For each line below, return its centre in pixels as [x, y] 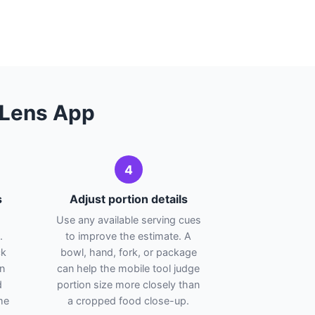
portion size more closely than [128, 285]
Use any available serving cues [128, 220]
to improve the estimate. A [128, 236]
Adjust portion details [128, 199]
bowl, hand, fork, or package [128, 252]
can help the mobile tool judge [128, 269]
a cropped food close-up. [128, 301]
